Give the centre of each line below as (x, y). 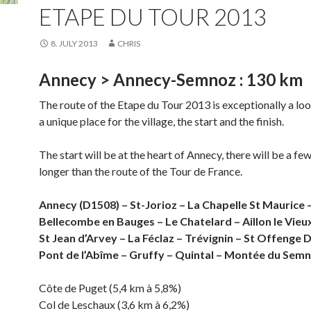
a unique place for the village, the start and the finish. (161, 121)
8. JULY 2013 (74, 43)
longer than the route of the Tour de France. (141, 171)
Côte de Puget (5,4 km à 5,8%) (110, 288)
